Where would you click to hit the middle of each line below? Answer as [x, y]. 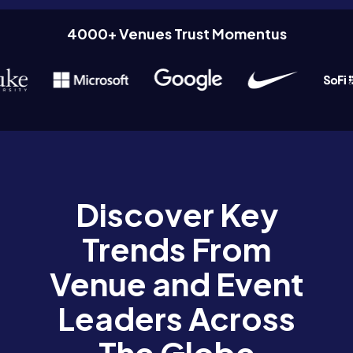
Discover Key [176, 214]
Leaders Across [176, 318]
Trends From [176, 249]
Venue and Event [176, 284]
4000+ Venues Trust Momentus [176, 34]
